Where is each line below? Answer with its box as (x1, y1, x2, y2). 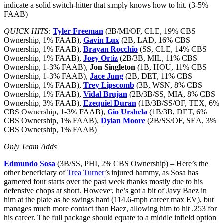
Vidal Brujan (83, 89, 127, 98)
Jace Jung (90, 71, 123, 80)
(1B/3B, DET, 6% (147, 107, 207, 116)
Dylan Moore (101, 116, 145, 125)
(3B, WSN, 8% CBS (134, 80, 202, 89)
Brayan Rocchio (83, 44, 138, 53)
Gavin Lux (83, 35, 119, 44)
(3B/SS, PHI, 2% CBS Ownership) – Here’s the (55, 159, 208, 168)
